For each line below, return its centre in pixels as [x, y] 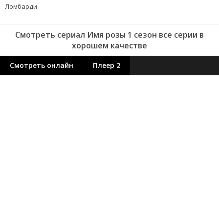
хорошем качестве [109, 46]
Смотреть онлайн [42, 66]
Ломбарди [21, 7]
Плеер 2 [107, 66]
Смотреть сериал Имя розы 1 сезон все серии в [109, 35]
